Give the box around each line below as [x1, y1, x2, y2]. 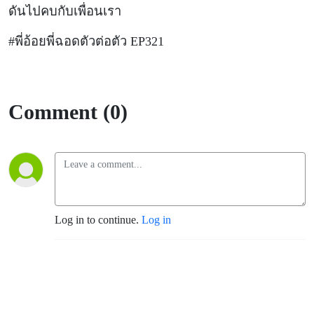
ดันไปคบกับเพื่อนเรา [8, 4, 125, 19]
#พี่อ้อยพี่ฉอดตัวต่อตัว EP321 [8, 34, 164, 49]
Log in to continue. [55, 214, 142, 226]
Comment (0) [8, 100, 128, 124]
